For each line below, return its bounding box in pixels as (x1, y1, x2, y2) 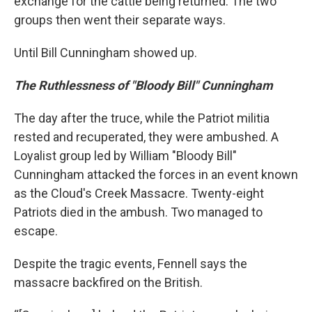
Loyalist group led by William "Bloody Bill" (14, 148, 237, 163)
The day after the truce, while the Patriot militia (14, 111, 270, 125)
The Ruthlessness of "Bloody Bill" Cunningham (14, 78, 273, 93)
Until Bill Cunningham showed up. (14, 45, 197, 60)
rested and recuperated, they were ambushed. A (14, 130, 279, 144)
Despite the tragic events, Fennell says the (14, 256, 247, 271)
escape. (14, 224, 58, 238)
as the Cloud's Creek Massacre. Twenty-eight (14, 186, 264, 201)
